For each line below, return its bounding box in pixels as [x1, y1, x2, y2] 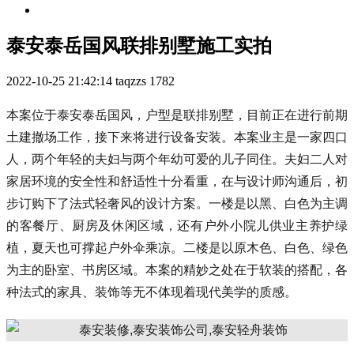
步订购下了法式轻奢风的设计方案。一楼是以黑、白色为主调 [6, 196, 348, 210]
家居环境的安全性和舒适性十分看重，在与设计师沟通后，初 [6, 174, 348, 188]
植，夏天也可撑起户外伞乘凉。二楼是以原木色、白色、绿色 [6, 240, 348, 254]
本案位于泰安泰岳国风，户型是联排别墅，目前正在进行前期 [6, 107, 348, 122]
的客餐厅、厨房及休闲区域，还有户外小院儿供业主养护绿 [6, 218, 348, 232]
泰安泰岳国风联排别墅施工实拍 [6, 35, 272, 56]
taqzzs [115, 73, 146, 88]
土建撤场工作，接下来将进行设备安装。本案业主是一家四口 [6, 130, 348, 144]
